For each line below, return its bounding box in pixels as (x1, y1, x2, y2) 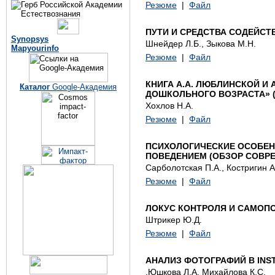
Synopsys (11, 34, 48, 44)
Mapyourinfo (11, 44, 59, 53)
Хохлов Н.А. (145, 101, 193, 110)
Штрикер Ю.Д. (145, 215, 202, 225)
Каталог (20, 82, 50, 91)
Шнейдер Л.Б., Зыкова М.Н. (145, 39, 256, 48)
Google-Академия (50, 82, 117, 91)
